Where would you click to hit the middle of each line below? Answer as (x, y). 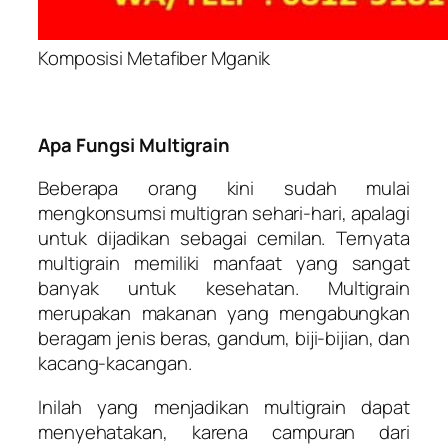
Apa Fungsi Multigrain (134, 144)
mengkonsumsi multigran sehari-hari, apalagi (224, 213)
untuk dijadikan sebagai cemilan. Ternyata (224, 238)
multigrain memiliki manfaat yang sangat (224, 263)
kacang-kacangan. (115, 363)
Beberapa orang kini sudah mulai (224, 188)
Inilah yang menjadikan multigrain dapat (224, 406)
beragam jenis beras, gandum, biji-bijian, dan (224, 338)
